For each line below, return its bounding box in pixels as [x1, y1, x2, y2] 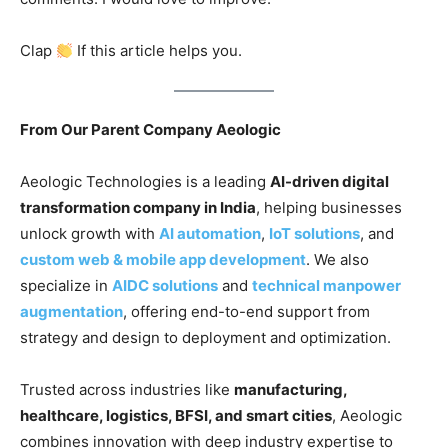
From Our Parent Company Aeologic [20, 119, 281, 139]
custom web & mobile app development [20, 249, 306, 269]
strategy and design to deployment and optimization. [20, 327, 391, 347]
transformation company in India [20, 197, 256, 217]
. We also [306, 249, 369, 269]
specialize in [20, 275, 112, 295]
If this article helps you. [73, 41, 243, 61]
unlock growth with [20, 223, 159, 243]
